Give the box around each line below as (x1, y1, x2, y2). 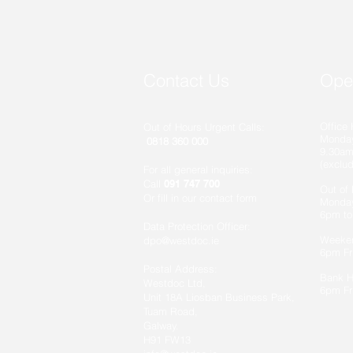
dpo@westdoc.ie (143, 234, 219, 247)
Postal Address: (143, 262, 217, 275)
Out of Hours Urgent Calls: (143, 121, 265, 133)
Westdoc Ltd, (143, 277, 206, 289)
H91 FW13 (143, 333, 191, 346)
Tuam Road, (143, 305, 201, 318)
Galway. (143, 319, 179, 332)
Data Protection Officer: (143, 220, 251, 232)
